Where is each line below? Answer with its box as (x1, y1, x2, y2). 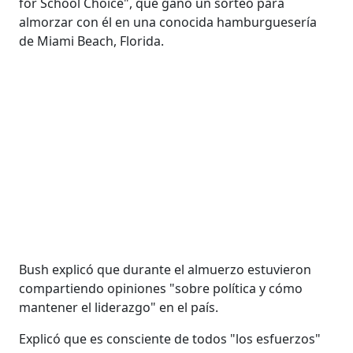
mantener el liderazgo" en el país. (19, 298, 219, 316)
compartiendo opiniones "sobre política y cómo (19, 279, 303, 297)
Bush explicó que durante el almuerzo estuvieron (19, 260, 312, 278)
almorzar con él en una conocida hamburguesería (19, 13, 318, 31)
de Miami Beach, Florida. (19, 32, 165, 50)
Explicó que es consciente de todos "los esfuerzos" (19, 329, 321, 347)
